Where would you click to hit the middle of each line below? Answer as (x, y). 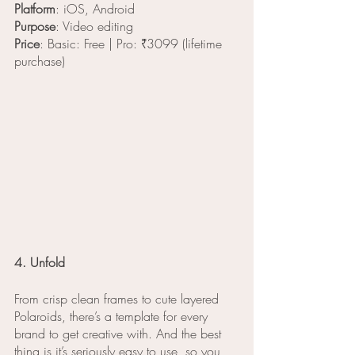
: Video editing (94, 27)
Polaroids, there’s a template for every (113, 317)
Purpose (35, 27)
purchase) (40, 61)
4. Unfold (40, 263)
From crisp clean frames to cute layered (118, 299)
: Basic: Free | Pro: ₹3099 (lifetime (133, 44)
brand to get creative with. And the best (120, 334)
